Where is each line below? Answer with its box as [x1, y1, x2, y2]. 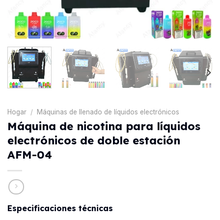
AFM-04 [7, 147, 52, 162]
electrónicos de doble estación [7, 133, 180, 147]
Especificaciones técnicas [7, 203, 113, 214]
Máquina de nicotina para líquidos [7, 119, 200, 133]
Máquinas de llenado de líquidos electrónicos [37, 108, 180, 116]
